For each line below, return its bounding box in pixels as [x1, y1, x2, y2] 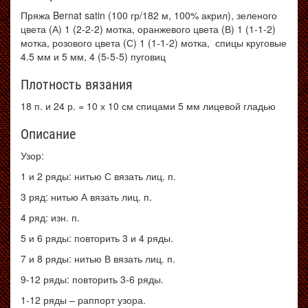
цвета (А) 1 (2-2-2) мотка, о [21, 22, 143, 36]
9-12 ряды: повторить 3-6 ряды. [21, 272, 164, 286]
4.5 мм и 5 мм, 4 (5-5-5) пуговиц [21, 49, 166, 63]
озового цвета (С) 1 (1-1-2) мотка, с [58, 36, 220, 49]
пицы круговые [220, 36, 287, 49]
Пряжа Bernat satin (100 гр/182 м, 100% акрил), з [21, 8, 241, 22]
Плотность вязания [21, 76, 133, 93]
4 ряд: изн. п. [21, 210, 80, 224]
